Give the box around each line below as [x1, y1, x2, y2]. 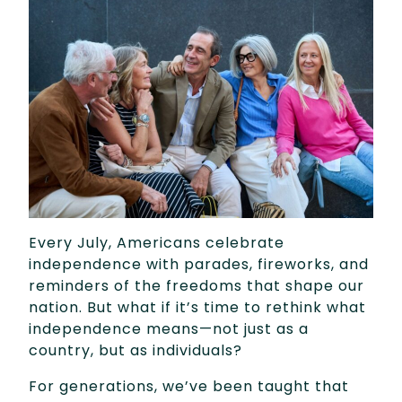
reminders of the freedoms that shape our [29, 275, 364, 296]
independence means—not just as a [29, 318, 309, 339]
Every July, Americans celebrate [29, 232, 284, 253]
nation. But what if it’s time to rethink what [29, 296, 366, 318]
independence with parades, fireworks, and [29, 253, 369, 275]
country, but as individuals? [29, 339, 242, 361]
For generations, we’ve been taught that [29, 375, 349, 397]
